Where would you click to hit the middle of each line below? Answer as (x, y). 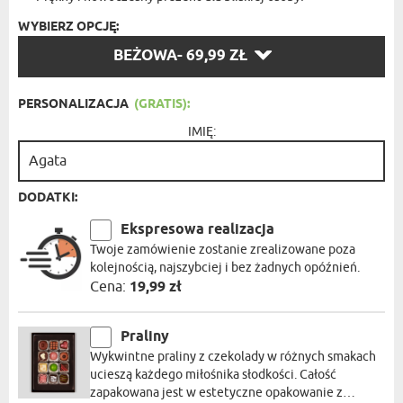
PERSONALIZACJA (73, 104)
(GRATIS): (162, 104)
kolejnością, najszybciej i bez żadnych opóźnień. (225, 268)
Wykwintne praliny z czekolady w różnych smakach (233, 357)
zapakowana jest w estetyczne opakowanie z (216, 393)
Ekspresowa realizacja (197, 230)
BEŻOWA (145, 56)
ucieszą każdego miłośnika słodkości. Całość (213, 375)
